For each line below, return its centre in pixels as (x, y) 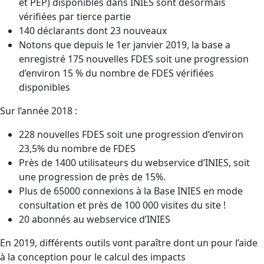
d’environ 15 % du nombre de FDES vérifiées (116, 73)
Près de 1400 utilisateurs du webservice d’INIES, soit (134, 162)
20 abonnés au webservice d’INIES (95, 219)
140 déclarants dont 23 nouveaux (93, 30)
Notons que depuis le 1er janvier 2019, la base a (125, 44)
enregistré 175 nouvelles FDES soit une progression (134, 59)
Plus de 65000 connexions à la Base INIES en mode (131, 191)
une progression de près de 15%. (92, 176)
